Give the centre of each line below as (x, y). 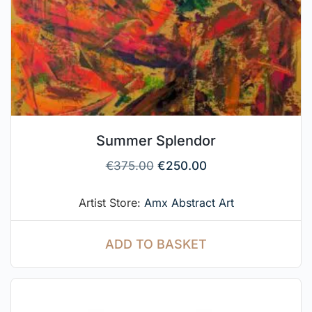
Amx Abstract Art (189, 203)
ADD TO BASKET (156, 244)
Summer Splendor (156, 141)
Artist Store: (111, 203)
